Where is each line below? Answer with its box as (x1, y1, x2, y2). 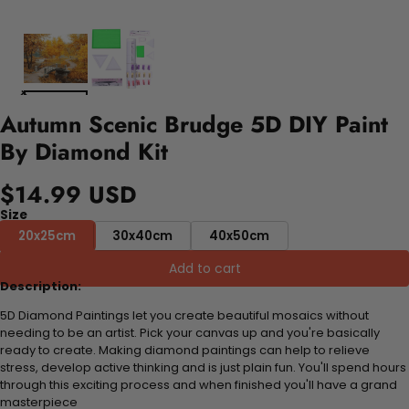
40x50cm (209, 226, 269, 245)
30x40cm (112, 226, 173, 245)
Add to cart (168, 258, 241, 278)
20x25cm (18, 226, 76, 245)
